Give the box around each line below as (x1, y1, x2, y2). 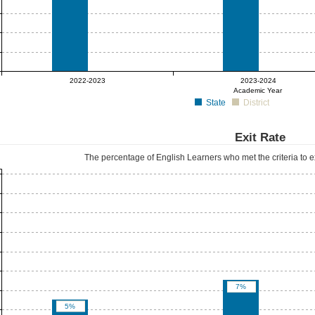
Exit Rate (235, 130, 286, 144)
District (243, 98, 270, 108)
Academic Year (233, 86, 283, 94)
